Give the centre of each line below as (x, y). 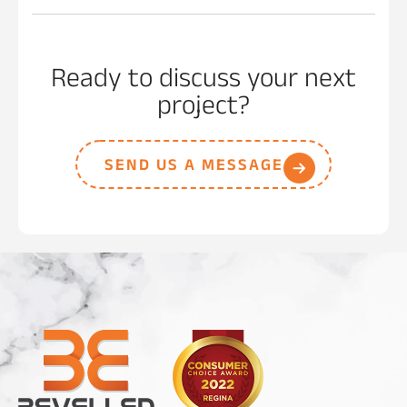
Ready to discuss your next (203, 82)
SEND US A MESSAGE (194, 167)
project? (203, 109)
